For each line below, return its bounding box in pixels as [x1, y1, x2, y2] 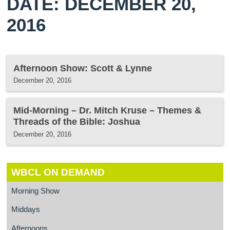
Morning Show [11, 186, 60, 195]
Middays [11, 205, 40, 214]
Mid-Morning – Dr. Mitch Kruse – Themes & [13, 105, 202, 116]
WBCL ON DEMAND [11, 167, 105, 178]
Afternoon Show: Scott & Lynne [13, 62, 152, 73]
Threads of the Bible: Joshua [13, 116, 141, 127]
